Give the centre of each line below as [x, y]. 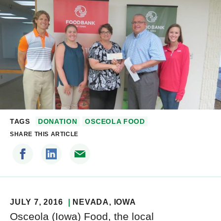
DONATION [57, 122]
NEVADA [91, 202]
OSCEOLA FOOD [115, 122]
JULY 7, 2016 [37, 202]
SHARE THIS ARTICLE [44, 134]
